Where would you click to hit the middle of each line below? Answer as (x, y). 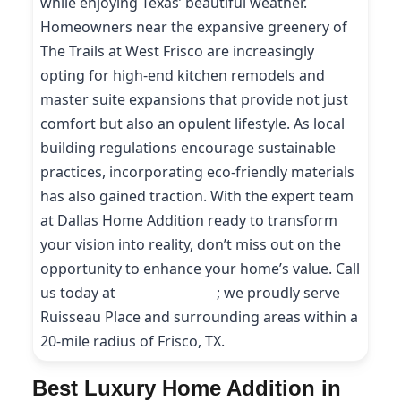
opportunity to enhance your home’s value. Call (200, 269)
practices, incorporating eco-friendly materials (197, 172)
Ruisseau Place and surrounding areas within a (199, 317)
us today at (80, 293)
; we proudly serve (278, 293)
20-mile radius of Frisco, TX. (132, 341)
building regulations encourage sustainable (188, 148)
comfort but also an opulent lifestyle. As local (192, 124)
